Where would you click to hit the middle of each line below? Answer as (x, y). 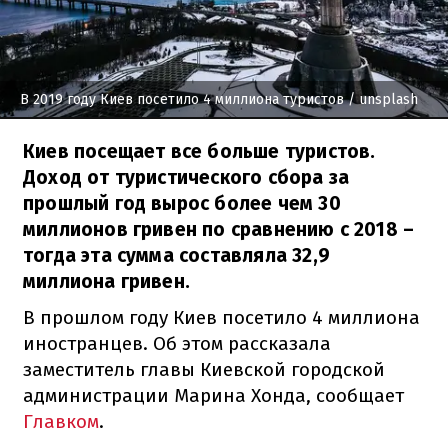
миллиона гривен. (107, 281)
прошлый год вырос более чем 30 (182, 203)
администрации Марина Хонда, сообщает (213, 395)
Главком (61, 421)
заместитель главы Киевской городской (204, 369)
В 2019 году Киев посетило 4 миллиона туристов (182, 99)
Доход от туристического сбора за (186, 177)
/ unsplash (381, 99)
